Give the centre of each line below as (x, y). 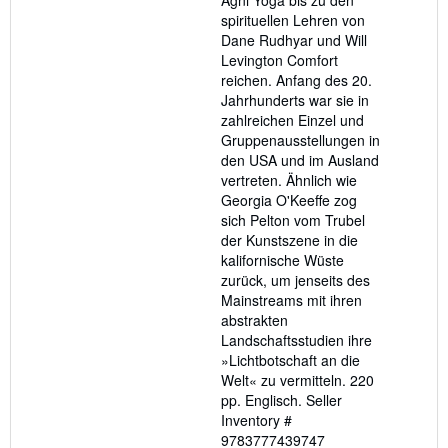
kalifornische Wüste (282, 260)
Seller (324, 400)
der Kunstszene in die (289, 240)
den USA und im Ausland (300, 160)
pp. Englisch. (263, 400)
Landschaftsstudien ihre (296, 340)
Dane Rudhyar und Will (294, 40)
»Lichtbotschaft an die (290, 360)
